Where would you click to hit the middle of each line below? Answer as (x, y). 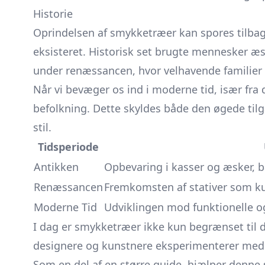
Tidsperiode (68, 147)
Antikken (56, 167)
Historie (53, 14)
